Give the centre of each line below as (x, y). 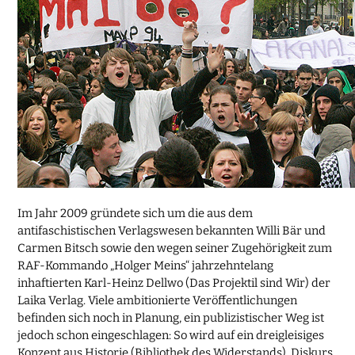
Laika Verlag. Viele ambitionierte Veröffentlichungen (158, 300)
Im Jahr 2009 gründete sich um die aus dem (136, 213)
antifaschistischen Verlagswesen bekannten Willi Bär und (172, 230)
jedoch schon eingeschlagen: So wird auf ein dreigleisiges (171, 335)
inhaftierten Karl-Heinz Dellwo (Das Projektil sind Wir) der (174, 282)
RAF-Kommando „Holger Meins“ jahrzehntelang (146, 265)
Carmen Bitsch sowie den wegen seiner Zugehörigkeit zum (175, 248)
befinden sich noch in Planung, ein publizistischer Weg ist (171, 317)
